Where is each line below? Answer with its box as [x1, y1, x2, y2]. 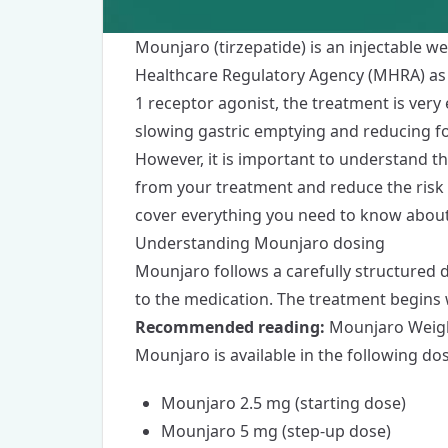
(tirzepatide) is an [210, 36, 349, 59]
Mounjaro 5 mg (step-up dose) [161, 420, 391, 443]
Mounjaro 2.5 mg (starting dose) [161, 392, 406, 415]
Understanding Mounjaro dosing [135, 232, 385, 255]
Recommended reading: [135, 316, 325, 339]
